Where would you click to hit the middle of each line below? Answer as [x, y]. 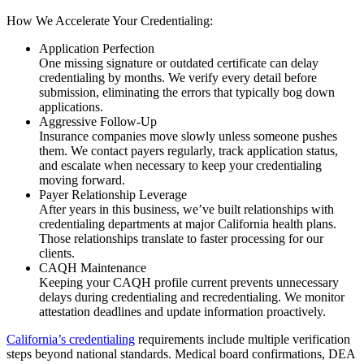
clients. [57, 253]
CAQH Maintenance [93, 267]
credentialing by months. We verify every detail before [178, 77]
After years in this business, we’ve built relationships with [186, 209]
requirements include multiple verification [243, 339]
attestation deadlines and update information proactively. [182, 311]
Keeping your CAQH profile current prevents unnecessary [189, 282]
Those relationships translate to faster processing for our [181, 238]
